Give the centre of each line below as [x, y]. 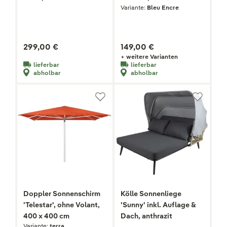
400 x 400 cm [46, 216]
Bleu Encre [163, 8]
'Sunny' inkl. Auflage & [158, 205]
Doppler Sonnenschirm [62, 194]
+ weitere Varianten [149, 57]
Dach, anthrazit [146, 216]
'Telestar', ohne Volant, [62, 205]
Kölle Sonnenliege [151, 194]
